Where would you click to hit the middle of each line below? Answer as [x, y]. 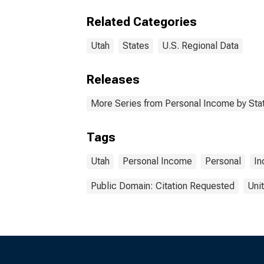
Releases [113, 80]
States [136, 46]
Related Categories [142, 22]
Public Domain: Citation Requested [163, 186]
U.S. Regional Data [200, 46]
